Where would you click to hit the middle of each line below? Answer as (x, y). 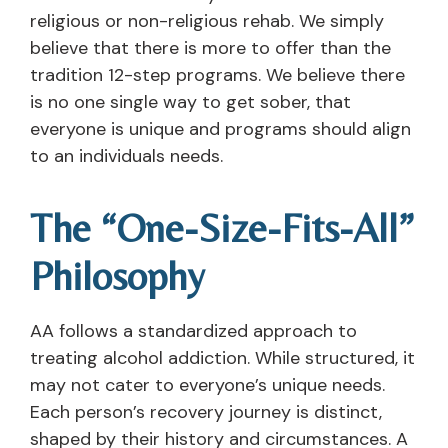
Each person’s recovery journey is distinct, (206, 411)
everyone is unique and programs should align (220, 129)
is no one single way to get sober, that (190, 102)
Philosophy (117, 275)
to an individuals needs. (126, 156)
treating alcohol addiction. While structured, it (222, 357)
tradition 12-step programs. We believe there (217, 75)
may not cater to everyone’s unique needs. (207, 384)
